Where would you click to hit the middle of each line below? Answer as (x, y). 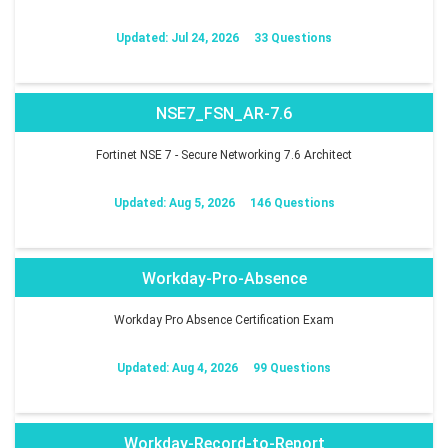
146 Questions (292, 202)
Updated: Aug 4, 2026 (177, 367)
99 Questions (292, 367)
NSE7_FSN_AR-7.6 (224, 113)
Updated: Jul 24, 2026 (177, 37)
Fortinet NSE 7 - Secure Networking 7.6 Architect (224, 154)
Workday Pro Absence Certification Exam (224, 319)
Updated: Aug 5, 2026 (174, 202)
